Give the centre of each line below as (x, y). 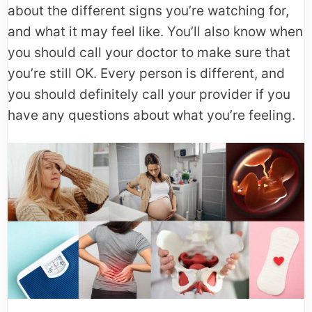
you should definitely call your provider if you (149, 94)
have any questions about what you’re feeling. (151, 115)
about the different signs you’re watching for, (148, 11)
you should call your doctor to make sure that (149, 53)
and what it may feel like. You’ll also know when (155, 32)
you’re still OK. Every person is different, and (146, 73)
